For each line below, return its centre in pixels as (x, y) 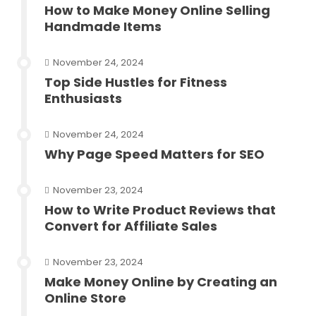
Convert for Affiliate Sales (131, 226)
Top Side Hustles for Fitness (136, 83)
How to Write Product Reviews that (160, 210)
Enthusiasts (83, 99)
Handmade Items (103, 27)
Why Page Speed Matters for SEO (154, 154)
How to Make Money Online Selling (157, 11)
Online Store (85, 298)
